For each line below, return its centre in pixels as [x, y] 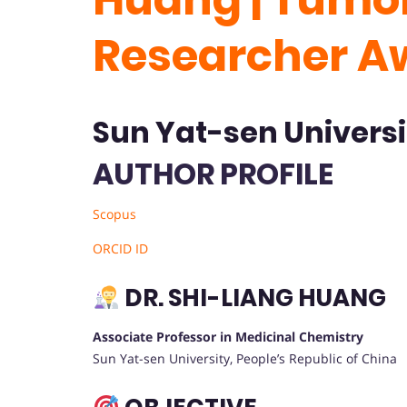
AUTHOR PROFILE [213, 174]
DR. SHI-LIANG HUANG [253, 298]
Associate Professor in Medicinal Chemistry [228, 337]
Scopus [114, 214]
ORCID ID [120, 249]
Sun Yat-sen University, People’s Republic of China [245, 359]
